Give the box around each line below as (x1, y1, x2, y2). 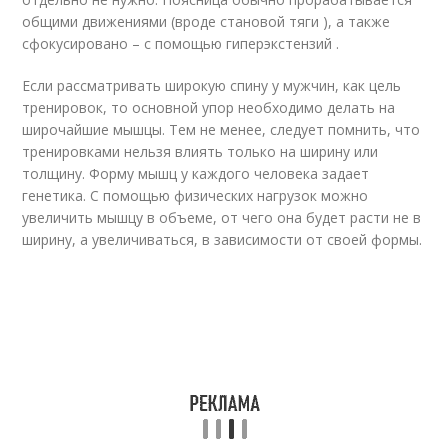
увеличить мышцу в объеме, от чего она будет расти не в (22, 208, 422, 227)
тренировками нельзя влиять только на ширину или (22, 142, 379, 161)
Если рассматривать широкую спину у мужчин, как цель (22, 76, 402, 95)
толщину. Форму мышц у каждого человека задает (22, 164, 370, 183)
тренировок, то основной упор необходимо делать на (22, 98, 396, 117)
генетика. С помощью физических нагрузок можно (22, 186, 369, 205)
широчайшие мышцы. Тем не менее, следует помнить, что (22, 120, 421, 139)
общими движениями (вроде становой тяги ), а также (22, 12, 391, 31)
